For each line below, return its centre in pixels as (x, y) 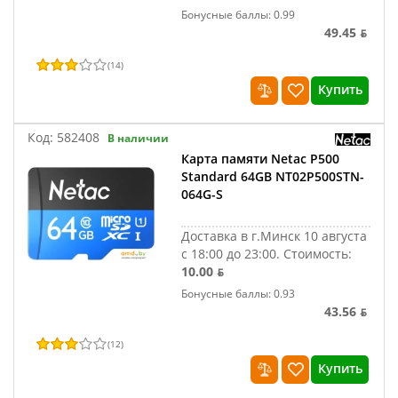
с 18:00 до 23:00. (233, 254)
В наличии (138, 138)
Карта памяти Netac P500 (261, 159)
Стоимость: (318, 254)
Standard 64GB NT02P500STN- (273, 176)
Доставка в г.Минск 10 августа (275, 236)
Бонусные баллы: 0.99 (239, 15)
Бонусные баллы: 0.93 (239, 294)
